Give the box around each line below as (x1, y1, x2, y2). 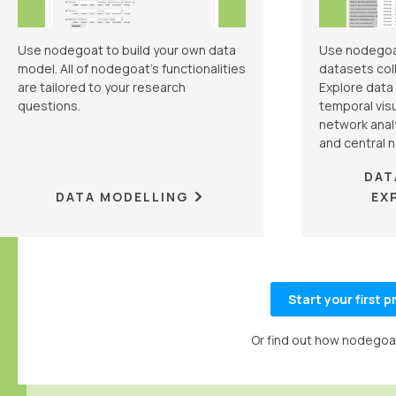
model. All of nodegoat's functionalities (18, 60, 246, 78)
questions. (18, 97, 80, 115)
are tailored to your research (18, 79, 186, 96)
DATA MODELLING (56, 187, 190, 205)
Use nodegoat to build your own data (18, 42, 236, 59)
